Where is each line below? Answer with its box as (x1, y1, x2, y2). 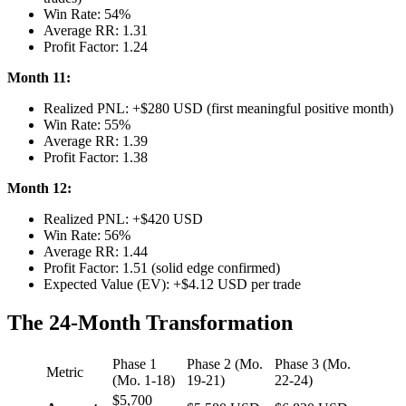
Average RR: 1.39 (43, 132, 148, 149)
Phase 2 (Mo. (187, 355, 263, 372)
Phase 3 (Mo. (275, 355, 351, 372)
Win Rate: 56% (43, 227, 130, 243)
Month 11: (7, 69, 71, 85)
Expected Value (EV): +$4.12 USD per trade (43, 275, 301, 292)
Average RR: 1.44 (43, 243, 148, 259)
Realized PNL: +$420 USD (43, 210, 203, 227)
